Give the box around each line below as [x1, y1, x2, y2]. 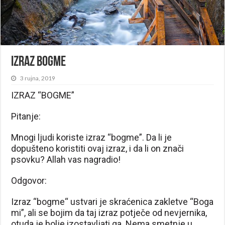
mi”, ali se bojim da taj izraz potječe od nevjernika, [11, 207, 207, 218]
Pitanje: [11, 110, 41, 122]
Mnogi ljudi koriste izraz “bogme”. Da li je [11, 132, 172, 143]
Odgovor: [11, 175, 47, 186]
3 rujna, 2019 [20, 74, 56, 82]
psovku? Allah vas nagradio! [11, 154, 121, 165]
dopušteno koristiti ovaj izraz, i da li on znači [11, 143, 184, 154]
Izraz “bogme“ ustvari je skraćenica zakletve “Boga [11, 196, 214, 207]
